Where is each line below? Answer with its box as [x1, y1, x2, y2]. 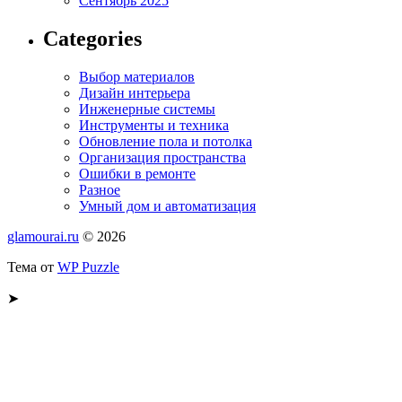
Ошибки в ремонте [79, 165, 196, 181]
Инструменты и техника [79, 117, 229, 133]
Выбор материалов [79, 68, 195, 84]
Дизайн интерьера [79, 84, 190, 100]
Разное [79, 181, 120, 197]
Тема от [7, 258, 57, 275]
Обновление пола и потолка [79, 133, 252, 149]
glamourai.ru [7, 228, 79, 244]
